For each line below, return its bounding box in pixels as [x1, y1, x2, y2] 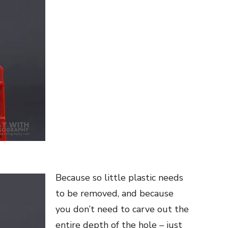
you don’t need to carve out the [55, 203, 189, 216]
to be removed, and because [55, 187, 174, 200]
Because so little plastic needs [55, 172, 183, 184]
